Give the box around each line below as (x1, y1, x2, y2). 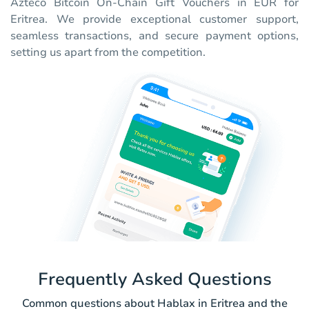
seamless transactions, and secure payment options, (10, 28, 299, 44)
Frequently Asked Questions (37, 268, 272, 292)
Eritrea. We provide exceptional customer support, (10, 12, 299, 28)
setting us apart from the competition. (10, 45, 206, 61)
